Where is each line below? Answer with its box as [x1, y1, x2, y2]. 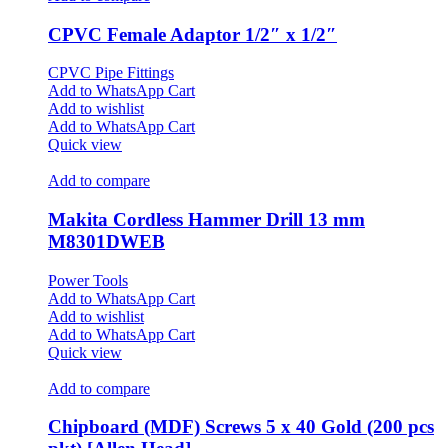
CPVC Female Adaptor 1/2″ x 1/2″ [48, 23, 337, 45]
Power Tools [48, 271, 128, 289]
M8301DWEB [48, 231, 165, 253]
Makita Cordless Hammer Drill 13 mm [48, 209, 365, 231]
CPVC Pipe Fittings [48, 64, 174, 82]
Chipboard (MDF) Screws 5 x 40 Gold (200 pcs [48, 416, 434, 438]
